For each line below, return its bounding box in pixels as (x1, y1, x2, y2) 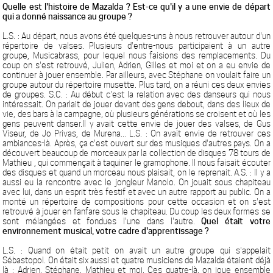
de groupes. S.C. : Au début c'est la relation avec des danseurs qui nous (2, 90, 271, 99)
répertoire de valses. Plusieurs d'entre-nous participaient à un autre (2, 41, 271, 51)
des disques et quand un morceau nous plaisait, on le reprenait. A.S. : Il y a (2, 168, 271, 177)
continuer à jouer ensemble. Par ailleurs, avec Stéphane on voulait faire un (2, 70, 271, 80)
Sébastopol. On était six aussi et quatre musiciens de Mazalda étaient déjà (2, 255, 271, 265)
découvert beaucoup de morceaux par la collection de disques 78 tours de (2, 148, 271, 158)
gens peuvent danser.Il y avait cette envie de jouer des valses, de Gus (2, 119, 271, 129)
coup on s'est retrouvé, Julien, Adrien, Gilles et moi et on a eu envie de (2, 60, 271, 70)
